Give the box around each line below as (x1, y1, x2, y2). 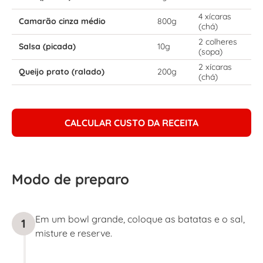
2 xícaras (198, 61, 232, 72)
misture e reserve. (35, 227, 112, 239)
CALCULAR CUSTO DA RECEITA (65, 116, 198, 129)
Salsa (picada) (19, 41, 76, 52)
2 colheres (198, 36, 237, 47)
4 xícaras (198, 11, 231, 22)
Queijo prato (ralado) (19, 66, 104, 77)
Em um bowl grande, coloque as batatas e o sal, (35, 213, 245, 225)
